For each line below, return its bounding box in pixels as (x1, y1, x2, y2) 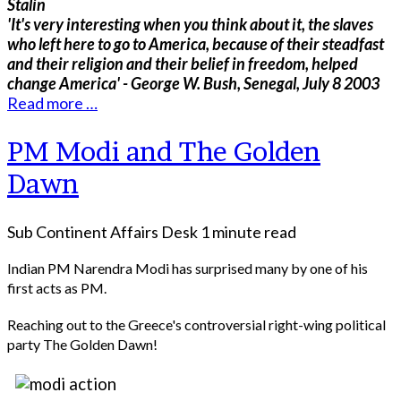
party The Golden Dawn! (7, 335, 158, 353)
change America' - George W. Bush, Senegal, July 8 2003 (7, 73, 380, 93)
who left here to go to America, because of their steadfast (7, 33, 384, 54)
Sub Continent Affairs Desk (7, 221, 198, 242)
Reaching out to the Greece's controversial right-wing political (7, 315, 386, 333)
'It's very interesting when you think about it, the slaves (7, 13, 373, 34)
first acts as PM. (7, 279, 107, 297)
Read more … (7, 92, 98, 113)
